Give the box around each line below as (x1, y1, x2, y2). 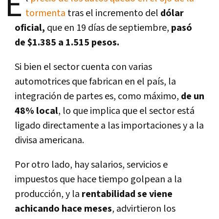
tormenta (25, 6, 67, 20)
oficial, (15, 21, 45, 34)
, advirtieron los (112, 202, 175, 215)
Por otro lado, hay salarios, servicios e (15, 158, 168, 171)
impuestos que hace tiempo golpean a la (15, 173, 182, 186)
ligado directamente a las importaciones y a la (15, 119, 204, 132)
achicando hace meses (15, 202, 112, 215)
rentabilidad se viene (80, 187, 173, 200)
